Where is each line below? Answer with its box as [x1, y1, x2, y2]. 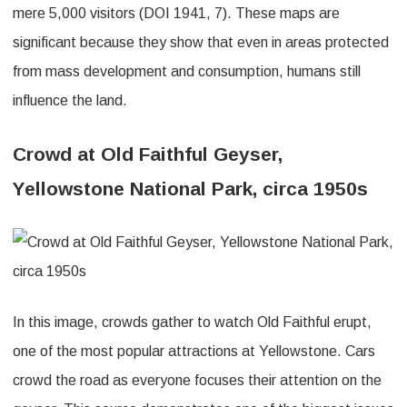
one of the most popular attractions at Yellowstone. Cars [13, 342, 375, 359]
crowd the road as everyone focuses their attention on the [13, 372, 382, 388]
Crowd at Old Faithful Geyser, [13, 143, 283, 164]
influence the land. [13, 92, 127, 108]
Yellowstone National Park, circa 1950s [13, 177, 368, 199]
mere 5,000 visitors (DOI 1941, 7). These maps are [13, 5, 340, 21]
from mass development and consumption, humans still [13, 63, 361, 79]
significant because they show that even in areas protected [13, 34, 389, 50]
